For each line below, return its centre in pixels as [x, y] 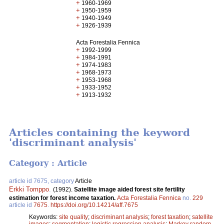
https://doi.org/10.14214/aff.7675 [94, 205]
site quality [73, 217]
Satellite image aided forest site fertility [129, 189]
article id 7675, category [42, 181]
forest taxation [170, 217]
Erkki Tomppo [29, 189]
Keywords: [44, 217]
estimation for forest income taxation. [63, 198]
